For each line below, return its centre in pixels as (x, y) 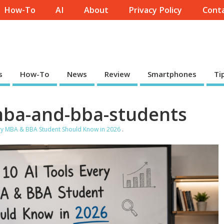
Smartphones (172, 74)
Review (117, 74)
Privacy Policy (155, 10)
